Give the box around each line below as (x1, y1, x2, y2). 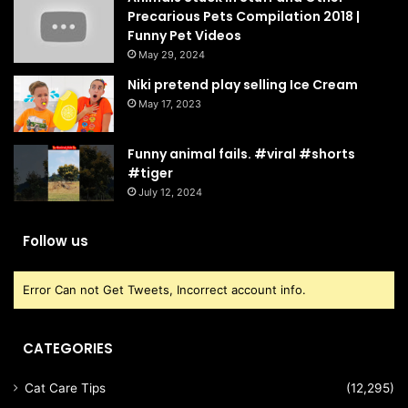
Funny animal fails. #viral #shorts (127, 144, 355, 163)
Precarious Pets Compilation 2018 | (127, 6, 360, 25)
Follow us (23, 230, 88, 250)
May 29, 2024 (138, 47, 205, 61)
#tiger (127, 163, 173, 182)
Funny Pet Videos (127, 25, 241, 45)
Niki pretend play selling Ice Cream (127, 76, 358, 94)
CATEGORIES (23, 338, 113, 358)
